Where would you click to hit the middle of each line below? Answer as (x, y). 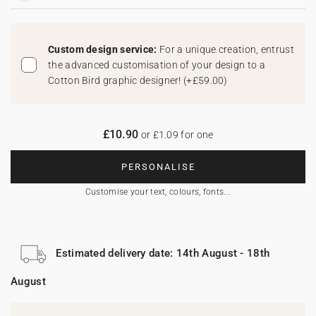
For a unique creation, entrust (226, 49)
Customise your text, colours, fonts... (158, 192)
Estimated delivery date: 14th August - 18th (163, 253)
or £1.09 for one (176, 135)
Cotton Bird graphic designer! (116, 80)
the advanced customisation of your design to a (157, 65)
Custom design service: (104, 49)
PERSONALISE (158, 167)
